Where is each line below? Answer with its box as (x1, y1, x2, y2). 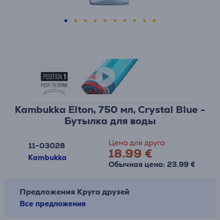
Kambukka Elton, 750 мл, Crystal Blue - (15, 103, 205, 116)
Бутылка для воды (64, 114, 156, 127)
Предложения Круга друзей (20, 187, 130, 197)
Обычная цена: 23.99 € (108, 160, 195, 169)
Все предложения (20, 199, 85, 208)
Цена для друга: (108, 138, 166, 147)
